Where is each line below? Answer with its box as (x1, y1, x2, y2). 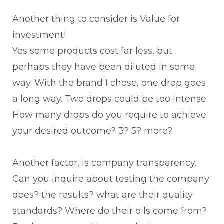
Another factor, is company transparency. (12, 157, 196, 168)
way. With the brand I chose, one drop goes (12, 77, 206, 88)
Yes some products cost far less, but (12, 45, 172, 56)
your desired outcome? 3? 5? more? (12, 125, 172, 136)
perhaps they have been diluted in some (12, 61, 195, 72)
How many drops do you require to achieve (12, 109, 206, 120)
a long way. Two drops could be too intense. (12, 93, 208, 104)
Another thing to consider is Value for (12, 13, 180, 24)
